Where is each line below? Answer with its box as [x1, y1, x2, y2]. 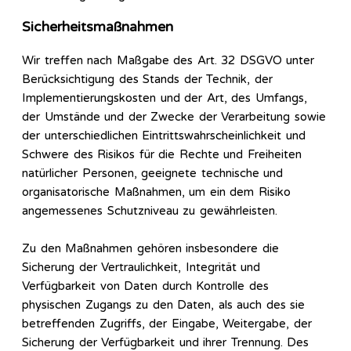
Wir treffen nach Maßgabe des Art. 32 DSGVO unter [22, 52, 314, 67]
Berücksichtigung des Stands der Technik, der [22, 71, 273, 86]
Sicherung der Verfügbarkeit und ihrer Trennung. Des [22, 335, 309, 349]
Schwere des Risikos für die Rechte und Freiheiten [22, 147, 302, 161]
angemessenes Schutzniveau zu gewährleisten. [22, 203, 277, 218]
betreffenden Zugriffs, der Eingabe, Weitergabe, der [22, 316, 312, 331]
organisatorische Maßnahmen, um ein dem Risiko [22, 184, 291, 199]
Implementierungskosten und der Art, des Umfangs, [22, 90, 307, 105]
